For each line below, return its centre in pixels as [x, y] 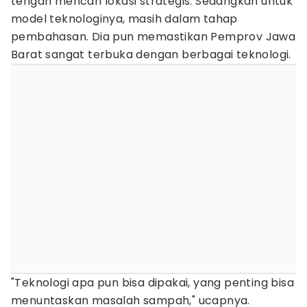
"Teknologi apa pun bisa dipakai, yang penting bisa [152, 283]
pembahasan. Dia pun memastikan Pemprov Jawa [153, 37]
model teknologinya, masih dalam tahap [124, 19]
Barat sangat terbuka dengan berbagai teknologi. [153, 54]
